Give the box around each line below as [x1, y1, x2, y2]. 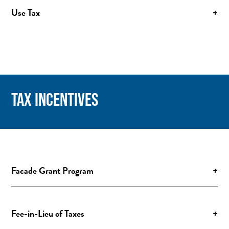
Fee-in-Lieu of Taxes [11, 206, 85, 220]
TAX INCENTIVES [11, 88, 99, 109]
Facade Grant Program [11, 163, 94, 177]
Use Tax [11, 5, 40, 19]
